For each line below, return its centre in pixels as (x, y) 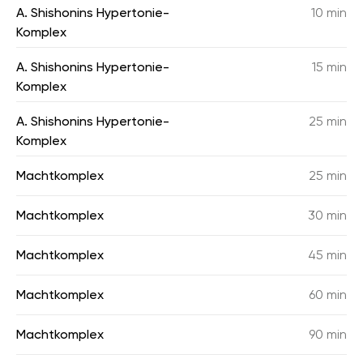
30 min (327, 215)
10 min (329, 13)
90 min (328, 334)
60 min (328, 295)
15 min (329, 67)
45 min (327, 255)
